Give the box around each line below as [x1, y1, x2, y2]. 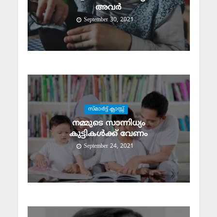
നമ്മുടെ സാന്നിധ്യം [72, 118, 145, 129]
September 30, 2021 [84, 16, 134, 23]
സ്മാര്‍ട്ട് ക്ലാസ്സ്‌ [88, 106, 124, 113]
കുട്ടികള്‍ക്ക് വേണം [69, 129, 148, 140]
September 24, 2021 [84, 143, 134, 150]
